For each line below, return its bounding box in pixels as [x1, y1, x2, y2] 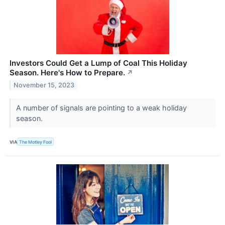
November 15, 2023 [14, 81, 75, 89]
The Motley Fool [19, 139, 52, 145]
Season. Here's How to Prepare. [10, 67, 125, 77]
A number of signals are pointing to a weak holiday [16, 103, 187, 112]
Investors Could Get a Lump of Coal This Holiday [10, 58, 187, 68]
